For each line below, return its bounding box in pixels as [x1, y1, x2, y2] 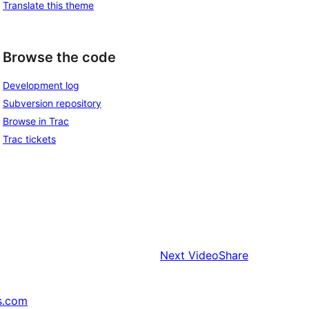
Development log [3, 79, 79, 92]
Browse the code [3, 48, 116, 66]
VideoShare [188, 248, 248, 263]
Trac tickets [3, 133, 56, 146]
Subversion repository [3, 97, 101, 110]
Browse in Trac [3, 115, 69, 128]
